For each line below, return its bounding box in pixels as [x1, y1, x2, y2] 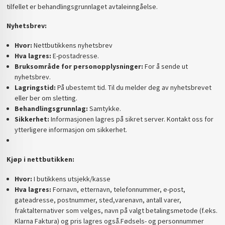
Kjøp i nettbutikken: [7, 155, 75, 164]
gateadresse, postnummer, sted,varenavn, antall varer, [14, 195, 181, 204]
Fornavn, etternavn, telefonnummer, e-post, [51, 184, 185, 194]
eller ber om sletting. [14, 93, 77, 102]
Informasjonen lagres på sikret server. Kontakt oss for [49, 114, 213, 124]
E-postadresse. [51, 51, 99, 60]
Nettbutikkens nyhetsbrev [32, 40, 113, 50]
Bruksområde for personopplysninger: [14, 61, 143, 71]
